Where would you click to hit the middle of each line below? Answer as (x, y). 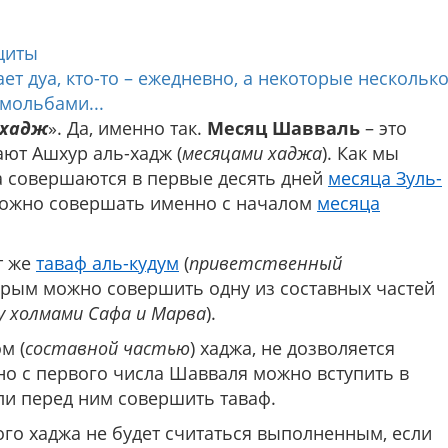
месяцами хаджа (252, 153)
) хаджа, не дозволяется (292, 348)
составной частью (107, 348)
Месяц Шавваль (283, 128)
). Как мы (360, 153)
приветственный (265, 263)
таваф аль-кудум (107, 263)
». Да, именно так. (127, 128)
